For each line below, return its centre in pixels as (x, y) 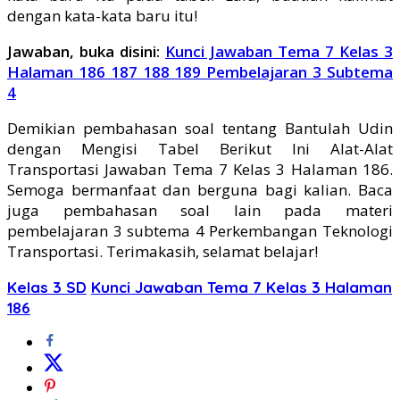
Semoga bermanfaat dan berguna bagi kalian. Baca (200, 189)
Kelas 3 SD (47, 287)
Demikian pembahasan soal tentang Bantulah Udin (200, 128)
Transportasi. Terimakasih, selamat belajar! (162, 251)
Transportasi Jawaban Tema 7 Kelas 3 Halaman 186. (200, 169)
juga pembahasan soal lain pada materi (200, 210)
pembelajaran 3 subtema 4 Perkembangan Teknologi (200, 230)
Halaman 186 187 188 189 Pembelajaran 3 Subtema (200, 71)
